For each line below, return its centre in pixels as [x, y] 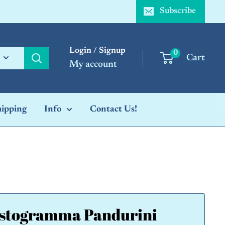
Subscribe [178, 11]
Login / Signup [97, 51]
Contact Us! [114, 109]
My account [93, 64]
